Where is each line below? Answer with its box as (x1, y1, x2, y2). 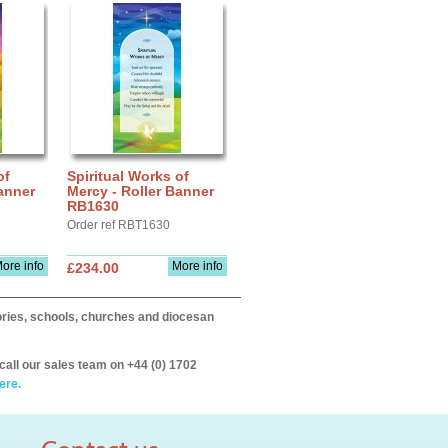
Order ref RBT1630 (67, 218, 170, 232)
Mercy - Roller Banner (67, 183, 214, 199)
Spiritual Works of (67, 168, 189, 184)
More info (172, 259, 223, 273)
